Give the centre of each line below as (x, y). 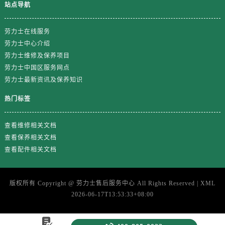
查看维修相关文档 (30, 125)
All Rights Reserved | (168, 183)
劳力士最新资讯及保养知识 (43, 80)
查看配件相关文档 (30, 149)
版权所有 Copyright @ (43, 183)
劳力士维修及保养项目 (37, 55)
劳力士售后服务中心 (106, 183)
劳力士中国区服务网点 (37, 68)
